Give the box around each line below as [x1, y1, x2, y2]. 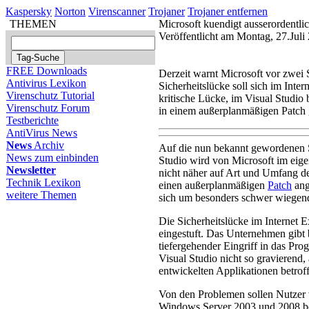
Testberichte [6, 114, 59, 126]
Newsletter [6, 164, 56, 176]
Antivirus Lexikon [6, 77, 86, 89]
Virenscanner [88, 6, 146, 17]
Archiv [32, 139, 64, 151]
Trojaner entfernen [188, 6, 268, 17]
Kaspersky [6, 6, 52, 17]
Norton [54, 6, 86, 17]
